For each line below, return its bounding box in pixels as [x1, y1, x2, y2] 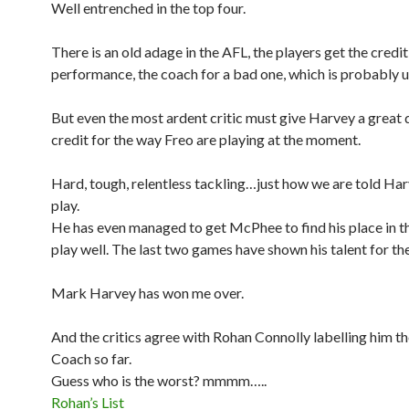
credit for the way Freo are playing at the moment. [51, 131, 361, 148]
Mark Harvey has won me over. [51, 284, 244, 301]
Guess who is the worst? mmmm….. [51, 372, 267, 389]
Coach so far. [51, 350, 131, 367]
